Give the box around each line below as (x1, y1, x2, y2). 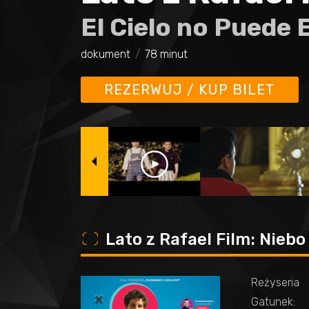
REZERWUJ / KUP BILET (104, 81, 275, 98)
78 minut (145, 48, 188, 61)
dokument (81, 48, 130, 61)
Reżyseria (251, 276, 299, 289)
